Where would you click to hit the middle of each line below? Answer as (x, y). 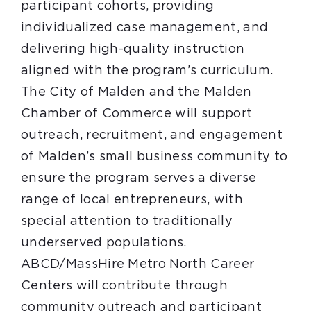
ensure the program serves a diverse (138, 178)
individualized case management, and (144, 28)
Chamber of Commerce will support (136, 114)
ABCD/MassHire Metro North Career (137, 264)
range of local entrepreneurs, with (132, 200)
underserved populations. (103, 243)
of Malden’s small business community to (154, 157)
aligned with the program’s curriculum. (147, 71)
